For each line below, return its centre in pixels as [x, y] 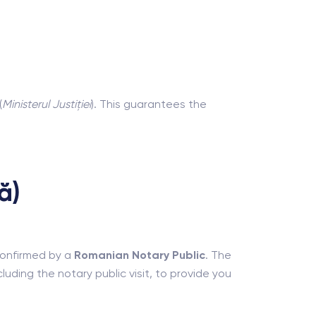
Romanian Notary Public [140, 255]
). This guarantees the [149, 104]
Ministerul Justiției [47, 104]
